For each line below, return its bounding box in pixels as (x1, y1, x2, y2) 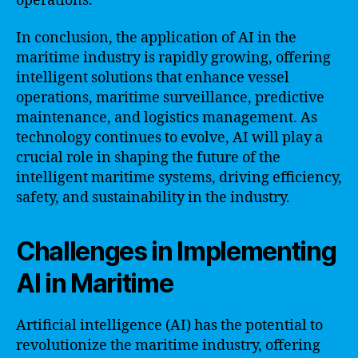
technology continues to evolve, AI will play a (16, 129, 323, 147)
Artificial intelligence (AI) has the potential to (16, 316, 323, 335)
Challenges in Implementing (16, 236, 336, 267)
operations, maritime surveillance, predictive (16, 89, 324, 107)
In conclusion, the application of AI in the (16, 29, 296, 47)
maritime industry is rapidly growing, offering (16, 49, 331, 67)
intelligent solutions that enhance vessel (16, 69, 289, 87)
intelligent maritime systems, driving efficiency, (16, 169, 342, 187)
